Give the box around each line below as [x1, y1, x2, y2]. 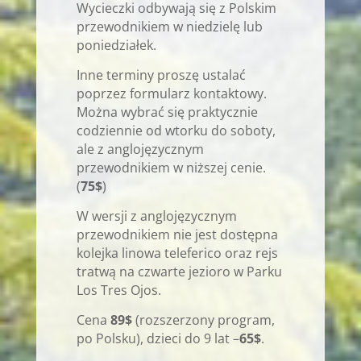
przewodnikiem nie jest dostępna [76, 225, 278, 243]
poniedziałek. [76, 35, 156, 54]
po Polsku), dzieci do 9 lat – [76, 329, 239, 347]
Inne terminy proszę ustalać [76, 65, 246, 84]
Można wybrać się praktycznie [76, 102, 258, 121]
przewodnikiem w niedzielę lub [76, 17, 263, 35]
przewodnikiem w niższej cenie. [76, 158, 266, 176]
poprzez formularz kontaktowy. [76, 84, 267, 102]
